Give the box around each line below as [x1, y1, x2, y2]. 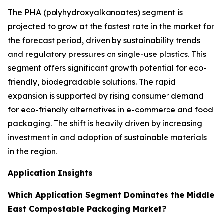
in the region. [8, 146, 59, 157]
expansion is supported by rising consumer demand [8, 91, 204, 101]
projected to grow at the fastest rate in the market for [8, 21, 214, 32]
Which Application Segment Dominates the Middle [8, 190, 214, 200]
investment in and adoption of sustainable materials [8, 132, 207, 143]
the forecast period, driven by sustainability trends [8, 35, 200, 46]
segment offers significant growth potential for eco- [8, 63, 207, 73]
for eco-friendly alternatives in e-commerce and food [8, 105, 213, 115]
